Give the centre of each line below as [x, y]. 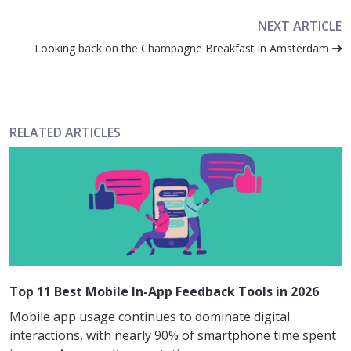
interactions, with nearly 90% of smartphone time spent [173, 336]
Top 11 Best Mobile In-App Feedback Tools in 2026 [164, 292]
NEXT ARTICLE [300, 26]
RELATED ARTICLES [65, 133]
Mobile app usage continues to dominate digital [150, 317]
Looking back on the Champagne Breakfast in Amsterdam [183, 49]
